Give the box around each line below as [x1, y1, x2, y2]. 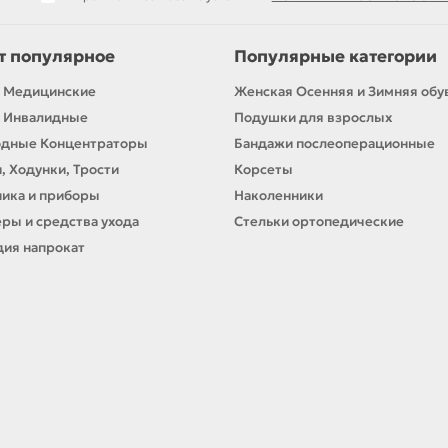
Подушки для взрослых [234, 109, 392, 127]
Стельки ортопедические [234, 213, 404, 231]
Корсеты [234, 161, 293, 179]
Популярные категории [234, 46, 437, 68]
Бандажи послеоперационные [234, 135, 435, 153]
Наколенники [234, 187, 323, 205]
